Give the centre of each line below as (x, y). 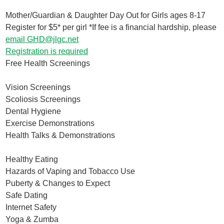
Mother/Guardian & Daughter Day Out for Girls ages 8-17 (106, 15)
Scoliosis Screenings (43, 99)
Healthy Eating (32, 159)
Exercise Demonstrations (50, 123)
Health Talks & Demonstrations (60, 135)
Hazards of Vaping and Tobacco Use (70, 171)
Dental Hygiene (33, 111)
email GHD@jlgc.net (42, 39)
